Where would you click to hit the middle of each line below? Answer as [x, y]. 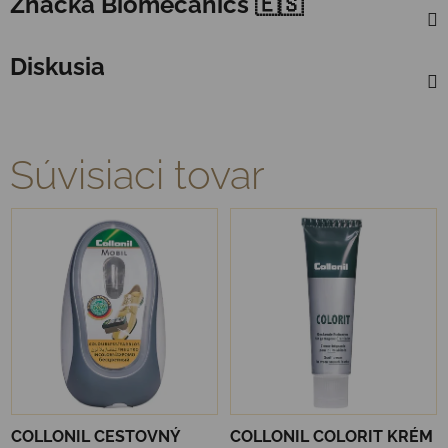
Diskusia [57, 66]
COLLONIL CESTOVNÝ [96, 436]
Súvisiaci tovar [137, 174]
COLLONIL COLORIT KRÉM [331, 436]
